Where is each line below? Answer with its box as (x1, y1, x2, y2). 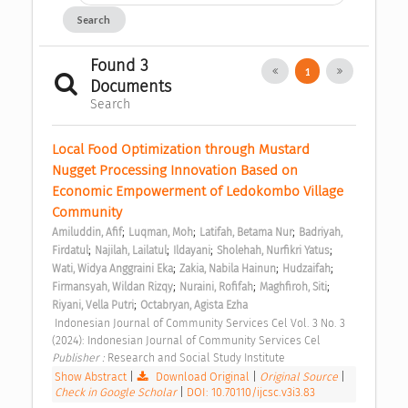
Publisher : (52, 351, 107, 365)
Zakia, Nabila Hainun (179, 262, 276, 276)
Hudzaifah (282, 262, 331, 276)
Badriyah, (299, 226, 342, 240)
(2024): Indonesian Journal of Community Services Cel (52, 333, 323, 348)
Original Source (260, 370, 342, 384)
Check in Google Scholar (55, 385, 179, 400)
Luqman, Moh (128, 226, 193, 240)
